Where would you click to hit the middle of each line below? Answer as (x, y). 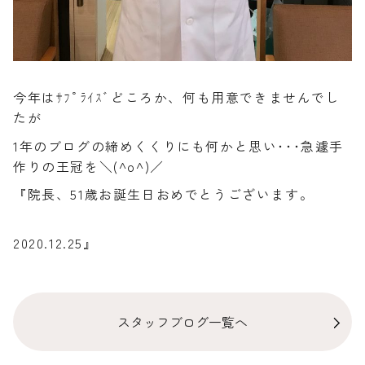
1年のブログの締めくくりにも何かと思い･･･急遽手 (178, 145)
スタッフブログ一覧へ (182, 321)
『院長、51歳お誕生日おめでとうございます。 (164, 194)
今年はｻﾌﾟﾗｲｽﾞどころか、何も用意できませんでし (177, 97)
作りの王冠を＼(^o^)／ (89, 166)
